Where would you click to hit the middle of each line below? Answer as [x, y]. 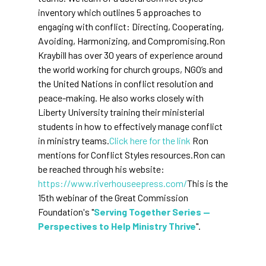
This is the [208, 183]
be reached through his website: [101, 169]
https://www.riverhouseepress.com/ [113, 183]
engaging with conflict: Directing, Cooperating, [131, 26]
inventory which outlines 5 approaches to [120, 12]
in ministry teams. [74, 140]
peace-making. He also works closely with [121, 97]
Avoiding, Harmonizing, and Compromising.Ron [132, 40]
